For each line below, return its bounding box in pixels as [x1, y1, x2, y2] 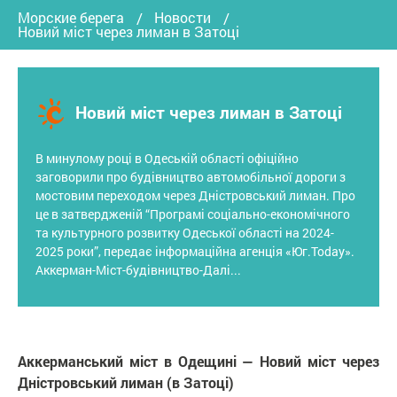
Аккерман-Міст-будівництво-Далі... [35, 261, 241, 278]
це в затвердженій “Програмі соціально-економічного [35, 205, 350, 222]
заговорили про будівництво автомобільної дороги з [35, 167, 346, 185]
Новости [154, 7, 211, 27]
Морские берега [18, 7, 124, 27]
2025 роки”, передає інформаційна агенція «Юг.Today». [35, 242, 354, 260]
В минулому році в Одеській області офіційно [35, 149, 299, 167]
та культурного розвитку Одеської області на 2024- [35, 223, 334, 241]
